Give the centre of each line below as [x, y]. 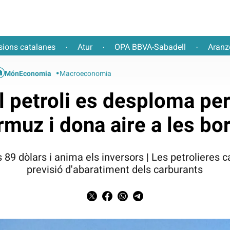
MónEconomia [28, 73]
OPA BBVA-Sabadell [150, 47]
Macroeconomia [86, 73]
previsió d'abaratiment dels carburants [115, 169]
